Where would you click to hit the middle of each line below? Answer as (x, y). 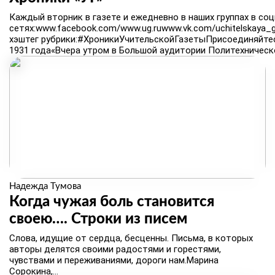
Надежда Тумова (45, 186)
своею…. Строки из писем (98, 219)
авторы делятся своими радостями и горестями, (115, 249)
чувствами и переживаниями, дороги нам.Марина (114, 260)
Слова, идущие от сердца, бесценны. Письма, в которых (131, 238)
